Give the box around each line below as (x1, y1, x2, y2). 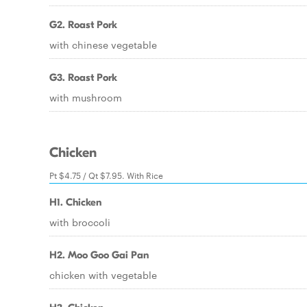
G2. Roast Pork (49, 19, 117, 31)
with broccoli (49, 215, 110, 229)
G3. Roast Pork (49, 71, 117, 84)
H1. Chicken (49, 196, 101, 208)
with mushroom (49, 90, 122, 104)
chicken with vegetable (49, 268, 157, 282)
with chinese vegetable (49, 38, 157, 51)
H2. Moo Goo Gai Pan (49, 249, 149, 261)
